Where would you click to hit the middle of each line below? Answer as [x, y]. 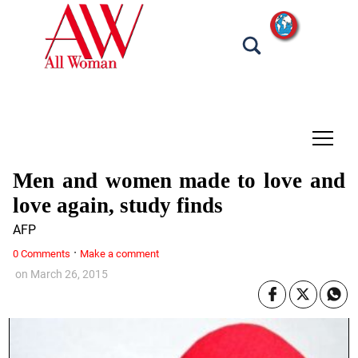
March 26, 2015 [69, 275]
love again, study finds [117, 205]
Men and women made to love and [179, 180]
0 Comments [41, 253]
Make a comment [119, 253]
